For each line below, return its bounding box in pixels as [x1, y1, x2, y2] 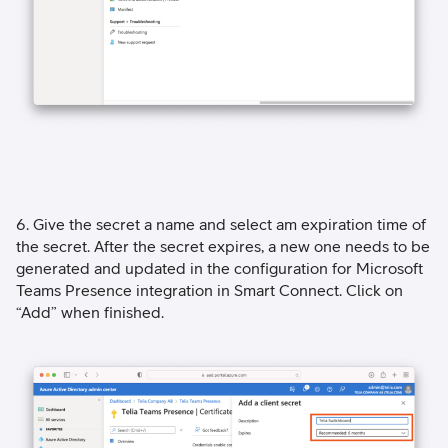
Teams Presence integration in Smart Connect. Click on [16, 280, 403, 299]
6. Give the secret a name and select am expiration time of [16, 214, 426, 233]
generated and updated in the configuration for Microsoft [16, 258, 423, 277]
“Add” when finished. [16, 302, 164, 321]
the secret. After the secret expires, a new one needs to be [16, 236, 430, 255]
